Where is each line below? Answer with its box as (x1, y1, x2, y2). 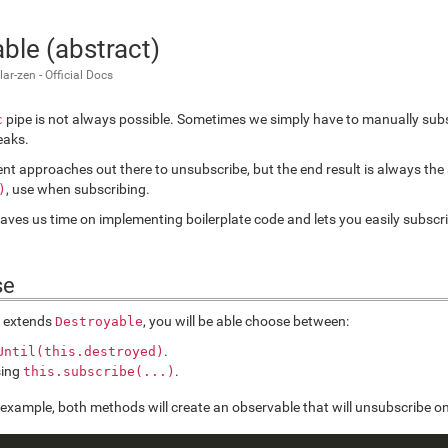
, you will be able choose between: (143, 313, 349, 329)
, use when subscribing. (6, 181, 150, 197)
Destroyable (55, 314, 143, 329)
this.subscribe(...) (23, 364, 175, 379)
